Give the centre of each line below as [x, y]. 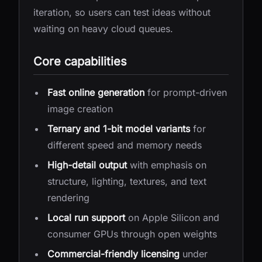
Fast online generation [96, 92]
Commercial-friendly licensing [113, 254]
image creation [80, 109]
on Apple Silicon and [172, 218]
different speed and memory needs [125, 145]
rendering [68, 198]
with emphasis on [167, 165]
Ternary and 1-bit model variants [119, 129]
